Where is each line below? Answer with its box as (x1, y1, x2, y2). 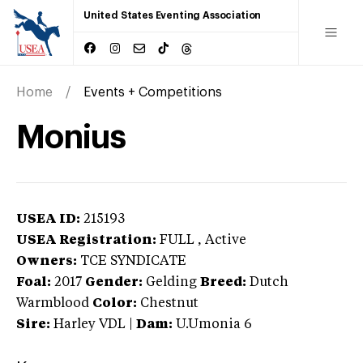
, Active (198, 233, 246, 247)
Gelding (146, 275, 197, 289)
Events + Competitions (83, 85, 222, 99)
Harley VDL (53, 318, 126, 331)
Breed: (200, 275, 246, 289)
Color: (92, 297, 137, 310)
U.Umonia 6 (176, 318, 252, 331)
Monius (16, 121, 126, 154)
